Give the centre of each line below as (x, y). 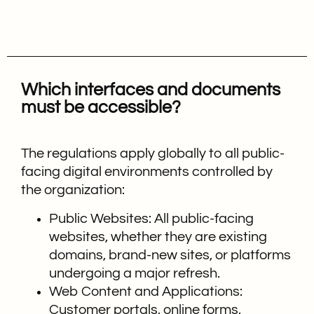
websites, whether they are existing (158, 237)
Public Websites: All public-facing (151, 218)
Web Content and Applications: (146, 291)
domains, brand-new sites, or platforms (170, 255)
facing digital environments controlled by (147, 172)
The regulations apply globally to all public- (153, 154)
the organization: (73, 190)
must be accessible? (101, 108)
